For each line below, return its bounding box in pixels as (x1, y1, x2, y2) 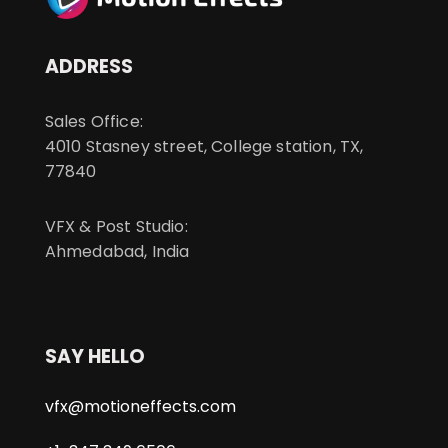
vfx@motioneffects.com (44, 394, 236, 418)
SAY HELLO (44, 342, 145, 370)
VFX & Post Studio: (44, 214, 188, 238)
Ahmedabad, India (44, 239, 190, 263)
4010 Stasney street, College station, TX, (44, 134, 364, 158)
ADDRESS (44, 52, 133, 80)
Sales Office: (44, 109, 143, 133)
